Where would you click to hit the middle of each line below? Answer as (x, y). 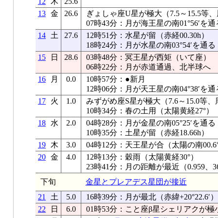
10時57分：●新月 (116, 79)
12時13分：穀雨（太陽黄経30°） (142, 157)
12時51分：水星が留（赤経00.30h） (147, 35)
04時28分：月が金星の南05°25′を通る (151, 123)
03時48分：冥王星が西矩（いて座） (148, 57)
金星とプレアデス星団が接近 (136, 182)
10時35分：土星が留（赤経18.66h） (147, 133)
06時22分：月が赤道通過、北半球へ (148, 67)
